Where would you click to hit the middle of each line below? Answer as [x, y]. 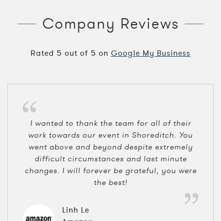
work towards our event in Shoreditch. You [110, 135]
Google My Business [151, 54]
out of [78, 54]
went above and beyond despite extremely [110, 147]
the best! [110, 182]
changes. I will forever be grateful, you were [110, 170]
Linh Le [76, 210]
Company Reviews [110, 24]
